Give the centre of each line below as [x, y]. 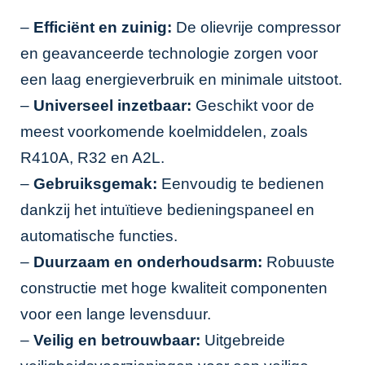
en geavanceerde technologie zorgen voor [169, 53]
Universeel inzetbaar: [112, 106]
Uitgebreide [243, 340]
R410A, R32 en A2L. [92, 158]
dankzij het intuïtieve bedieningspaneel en [167, 210]
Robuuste [299, 262]
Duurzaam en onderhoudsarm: [148, 262]
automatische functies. [99, 236]
